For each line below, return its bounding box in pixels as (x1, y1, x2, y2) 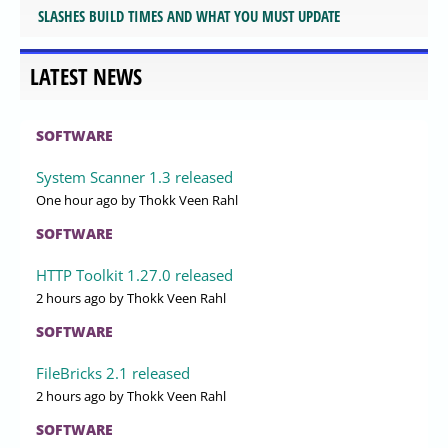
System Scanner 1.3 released (36, 167, 233, 188)
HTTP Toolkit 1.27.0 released (36, 265, 233, 286)
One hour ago (36, 191, 118, 210)
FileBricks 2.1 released (36, 363, 190, 384)
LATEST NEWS (30, 62, 142, 92)
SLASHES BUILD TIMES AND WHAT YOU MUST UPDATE (38, 5, 340, 26)
